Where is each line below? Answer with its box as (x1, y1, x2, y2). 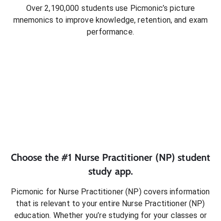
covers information (141, 187, 210, 196)
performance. (87, 27, 134, 37)
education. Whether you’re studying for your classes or (14, 211, 207, 220)
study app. (88, 165, 133, 177)
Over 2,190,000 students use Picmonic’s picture (26, 3, 195, 13)
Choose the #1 (10, 151, 74, 163)
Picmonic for (11, 187, 59, 196)
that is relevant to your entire (16, 199, 122, 208)
